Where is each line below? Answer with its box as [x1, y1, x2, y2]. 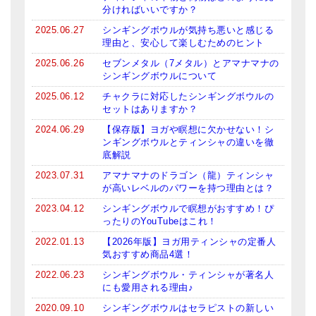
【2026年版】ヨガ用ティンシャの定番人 [102, 236, 276, 247]
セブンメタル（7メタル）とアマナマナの [102, 58, 279, 68]
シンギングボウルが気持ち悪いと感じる [102, 25, 274, 35]
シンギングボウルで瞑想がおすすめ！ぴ [102, 203, 274, 214]
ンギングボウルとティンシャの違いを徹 [102, 137, 274, 147]
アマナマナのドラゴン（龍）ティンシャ [102, 170, 274, 181]
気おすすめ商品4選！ [102, 249, 193, 260]
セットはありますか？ [102, 104, 197, 114]
